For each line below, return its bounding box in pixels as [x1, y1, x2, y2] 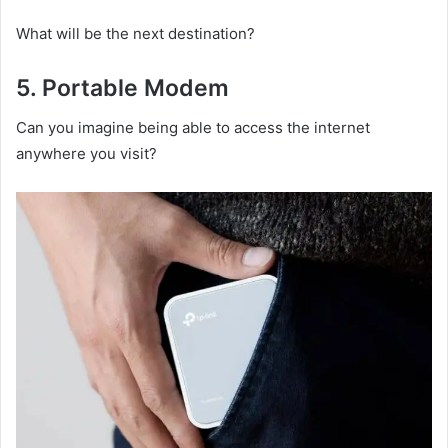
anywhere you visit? [16, 144, 157, 164]
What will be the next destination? [16, 23, 255, 43]
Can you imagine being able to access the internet [16, 118, 370, 138]
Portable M [42, 73, 165, 102]
